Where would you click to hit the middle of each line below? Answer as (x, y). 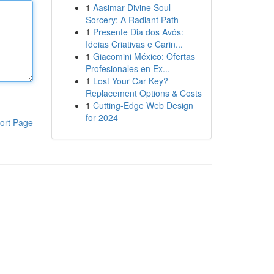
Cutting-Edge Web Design (143, 105)
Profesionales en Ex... (128, 68)
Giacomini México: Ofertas (144, 56)
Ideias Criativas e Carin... (134, 44)
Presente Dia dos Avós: (138, 32)
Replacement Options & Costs (143, 93)
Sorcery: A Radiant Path (132, 20)
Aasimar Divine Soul (131, 7)
